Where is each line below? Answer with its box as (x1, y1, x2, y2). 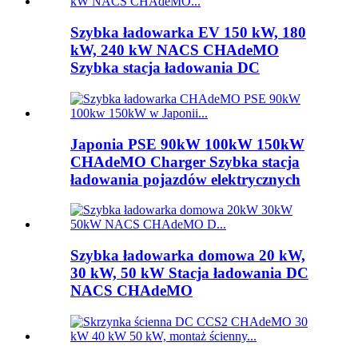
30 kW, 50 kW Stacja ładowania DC (70, 264, 308, 281)
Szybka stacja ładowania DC (70, 59, 260, 77)
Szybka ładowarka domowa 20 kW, (70, 246, 305, 264)
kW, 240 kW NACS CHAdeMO (70, 42, 279, 59)
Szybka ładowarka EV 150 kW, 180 (70, 24, 306, 42)
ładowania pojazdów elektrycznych (70, 170, 300, 188)
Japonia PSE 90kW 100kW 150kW (70, 135, 304, 153)
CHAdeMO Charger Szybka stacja (70, 153, 300, 170)
